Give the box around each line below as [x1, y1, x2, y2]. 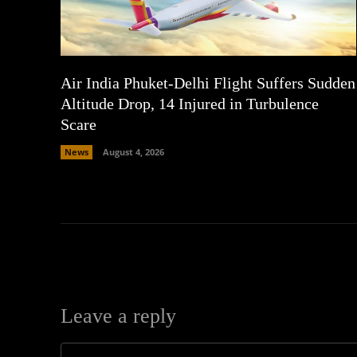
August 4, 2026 [103, 145, 164, 158]
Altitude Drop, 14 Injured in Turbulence [61, 94, 319, 112]
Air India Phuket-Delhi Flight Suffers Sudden [61, 73, 355, 92]
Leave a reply [61, 304, 176, 328]
